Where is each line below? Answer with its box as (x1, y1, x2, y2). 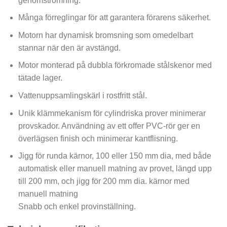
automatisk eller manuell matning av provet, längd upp (18, 164, 212, 173)
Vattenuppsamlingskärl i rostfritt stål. (18, 91, 147, 100)
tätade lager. (18, 73, 62, 83)
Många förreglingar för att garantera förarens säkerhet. (18, 13, 211, 22)
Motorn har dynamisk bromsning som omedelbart (18, 30, 193, 40)
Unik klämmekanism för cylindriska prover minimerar (18, 108, 206, 118)
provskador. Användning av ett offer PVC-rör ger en (18, 121, 200, 130)
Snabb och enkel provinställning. (18, 202, 136, 211)
